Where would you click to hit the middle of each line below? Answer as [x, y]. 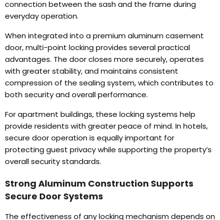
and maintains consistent [131, 71]
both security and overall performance [76, 95]
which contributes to [176, 83]
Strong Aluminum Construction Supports [99, 184]
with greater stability [43, 71]
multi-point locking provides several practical [108, 48]
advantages [27, 59]
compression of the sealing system [70, 83]
